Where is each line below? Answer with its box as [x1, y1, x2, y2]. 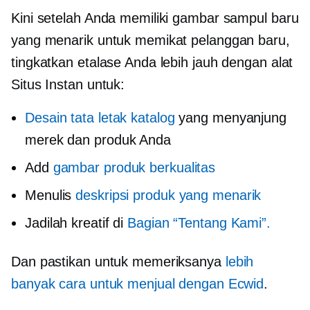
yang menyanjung [174, 109, 286, 125]
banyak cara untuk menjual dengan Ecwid [11, 275, 264, 291]
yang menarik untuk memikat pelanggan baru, [11, 32, 290, 48]
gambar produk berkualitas [53, 159, 216, 175]
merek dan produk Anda [25, 131, 171, 147]
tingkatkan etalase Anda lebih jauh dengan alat [11, 54, 293, 70]
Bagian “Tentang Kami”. [127, 215, 271, 230]
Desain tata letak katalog [25, 109, 175, 125]
